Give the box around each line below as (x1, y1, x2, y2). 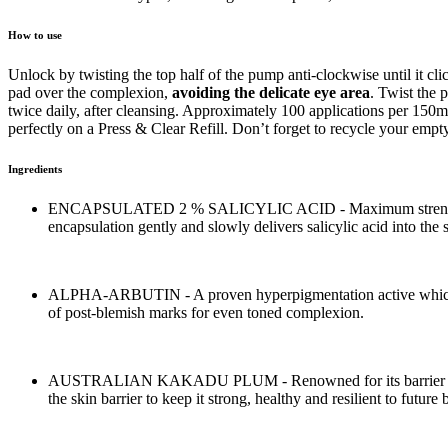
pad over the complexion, (8, 83, 172, 101)
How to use (8, 28, 62, 41)
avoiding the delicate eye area (172, 83, 370, 101)
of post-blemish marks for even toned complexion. (48, 303, 364, 321)
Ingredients (8, 162, 62, 175)
